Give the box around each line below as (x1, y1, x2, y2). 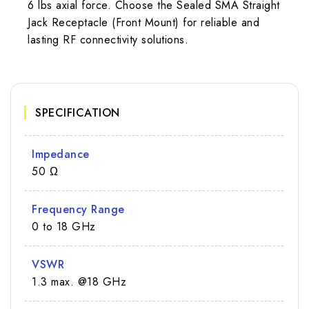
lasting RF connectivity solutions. (28, 31, 188, 48)
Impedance (32, 146, 90, 162)
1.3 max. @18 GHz (32, 273, 126, 290)
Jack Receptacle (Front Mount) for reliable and (28, 14, 259, 30)
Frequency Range (32, 201, 125, 217)
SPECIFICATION (35, 104, 120, 121)
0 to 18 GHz (32, 218, 96, 235)
